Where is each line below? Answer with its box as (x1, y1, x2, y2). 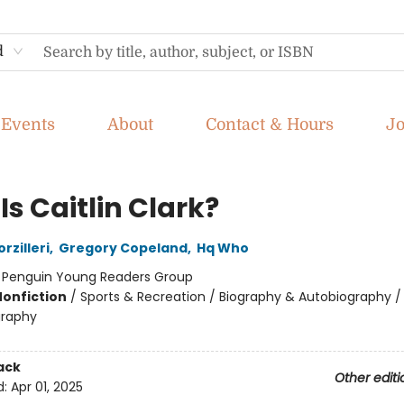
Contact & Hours (206, 115, 334, 133)
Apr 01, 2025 (10, 378, 83, 397)
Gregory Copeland (58, 239, 188, 257)
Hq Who (196, 239, 249, 257)
